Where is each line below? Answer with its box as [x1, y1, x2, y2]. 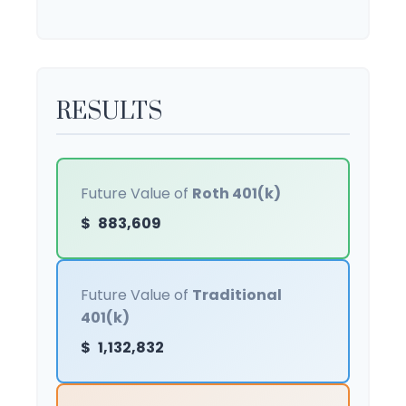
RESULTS [56, 97, 162, 127]
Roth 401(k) [192, 183, 281, 204]
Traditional [192, 285, 282, 305]
